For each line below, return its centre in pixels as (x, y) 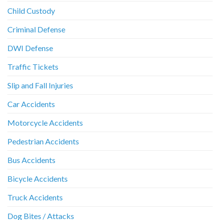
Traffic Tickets (33, 66)
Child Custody (31, 10)
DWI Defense (30, 48)
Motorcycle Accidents (45, 122)
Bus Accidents (31, 160)
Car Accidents (31, 104)
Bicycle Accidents (38, 178)
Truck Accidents (35, 197)
